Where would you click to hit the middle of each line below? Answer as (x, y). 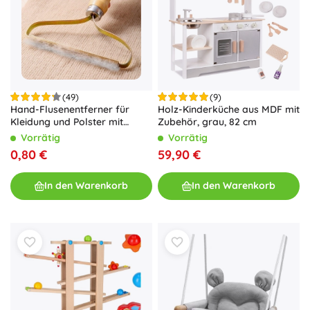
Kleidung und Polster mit (67, 121)
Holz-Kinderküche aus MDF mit (229, 109)
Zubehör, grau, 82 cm (207, 121)
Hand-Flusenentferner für (70, 109)
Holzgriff (31, 134)
